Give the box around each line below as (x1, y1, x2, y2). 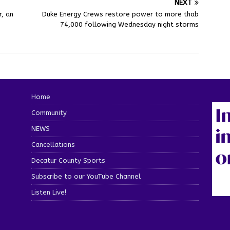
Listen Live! (31, 188, 66, 196)
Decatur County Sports (31, 156, 105, 164)
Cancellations (31, 140, 75, 148)
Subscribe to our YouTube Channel (31, 172, 141, 180)
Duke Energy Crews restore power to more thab (42, 10, 199, 18)
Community (31, 108, 67, 117)
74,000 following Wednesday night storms (60, 20, 199, 28)
